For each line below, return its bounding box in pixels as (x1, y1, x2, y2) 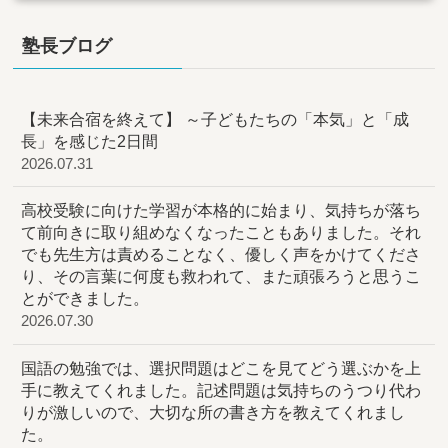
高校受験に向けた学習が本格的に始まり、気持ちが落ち (21, 201, 422, 220)
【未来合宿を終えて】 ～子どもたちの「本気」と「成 (21, 110, 410, 129)
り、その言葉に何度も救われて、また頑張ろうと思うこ (21, 267, 422, 286)
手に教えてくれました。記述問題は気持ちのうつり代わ (21, 380, 422, 399)
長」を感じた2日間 (21, 132, 159, 151)
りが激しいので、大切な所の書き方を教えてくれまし (21, 402, 406, 421)
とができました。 (21, 289, 150, 308)
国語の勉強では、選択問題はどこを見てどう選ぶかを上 (21, 358, 422, 377)
